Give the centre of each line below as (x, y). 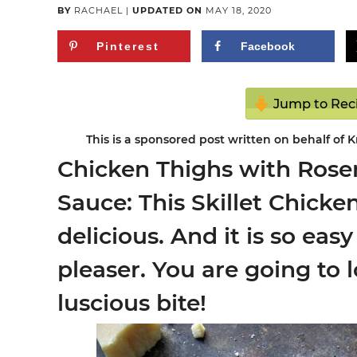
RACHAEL (98, 10)
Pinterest (128, 46)
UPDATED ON (169, 10)
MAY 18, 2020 (239, 10)
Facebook (268, 46)
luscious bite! (132, 302)
